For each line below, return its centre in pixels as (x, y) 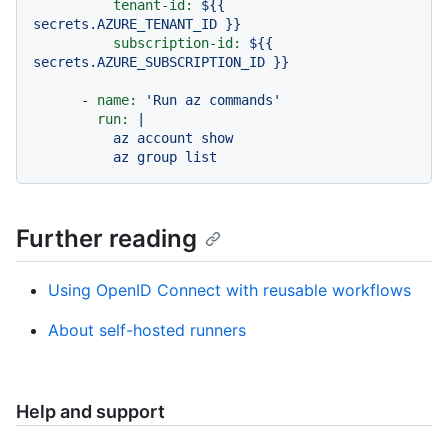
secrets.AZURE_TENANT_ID (125, 23)
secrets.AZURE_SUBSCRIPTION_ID (149, 61)
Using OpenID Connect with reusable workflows (229, 289)
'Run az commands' (213, 99)
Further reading (106, 238)
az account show (73, 137)
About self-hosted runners (147, 329)
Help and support (90, 411)
